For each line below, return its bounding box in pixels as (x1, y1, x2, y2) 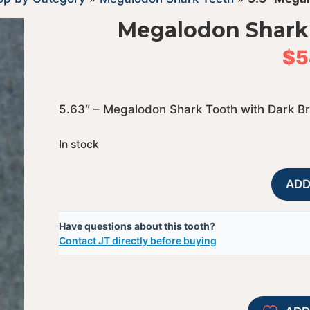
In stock (58, 137, 99, 151)
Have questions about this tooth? (58, 219, 215, 232)
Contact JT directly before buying (58, 234, 217, 246)
